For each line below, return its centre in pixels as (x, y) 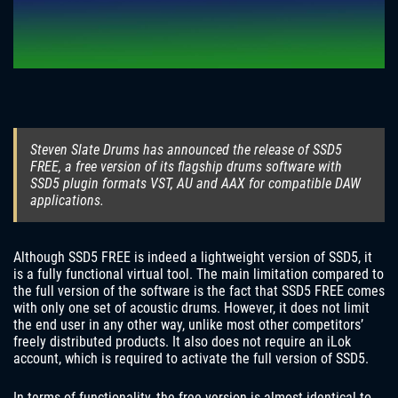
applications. (67, 201)
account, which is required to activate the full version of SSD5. (191, 359)
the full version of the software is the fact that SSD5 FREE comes (199, 291)
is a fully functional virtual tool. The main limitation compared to (199, 275)
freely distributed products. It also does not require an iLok (182, 342)
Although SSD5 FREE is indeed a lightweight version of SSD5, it (193, 258)
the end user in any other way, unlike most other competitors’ (188, 325)
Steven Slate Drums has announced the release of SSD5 (186, 150)
